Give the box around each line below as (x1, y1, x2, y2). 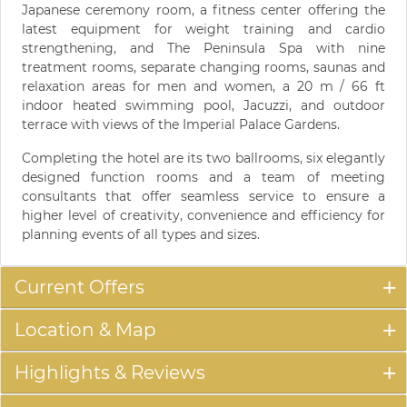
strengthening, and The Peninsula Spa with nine (22, 40, 385, 57)
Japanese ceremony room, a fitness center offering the (22, 2, 385, 19)
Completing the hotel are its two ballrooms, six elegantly (22, 150, 385, 167)
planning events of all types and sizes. (22, 226, 260, 243)
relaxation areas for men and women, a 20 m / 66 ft (22, 78, 385, 95)
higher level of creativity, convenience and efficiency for (22, 207, 385, 224)
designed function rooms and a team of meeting (22, 169, 385, 186)
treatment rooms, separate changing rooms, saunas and (22, 59, 385, 76)
